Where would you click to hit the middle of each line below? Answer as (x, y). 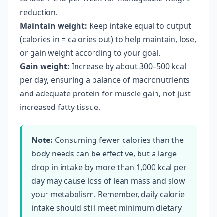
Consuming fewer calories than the (118, 140)
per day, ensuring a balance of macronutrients (105, 80)
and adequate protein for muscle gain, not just (105, 93)
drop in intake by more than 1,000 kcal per (109, 167)
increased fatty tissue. (60, 107)
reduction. (39, 12)
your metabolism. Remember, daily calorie (108, 194)
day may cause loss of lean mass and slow (108, 181)
